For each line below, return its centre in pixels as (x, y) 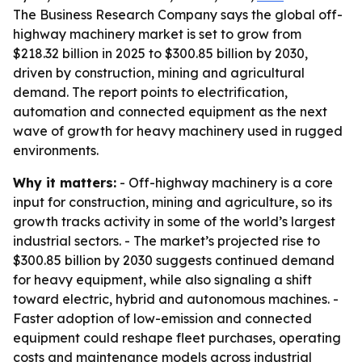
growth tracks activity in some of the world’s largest (174, 221)
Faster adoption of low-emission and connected (162, 318)
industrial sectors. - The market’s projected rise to (166, 241)
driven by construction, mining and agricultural (159, 73)
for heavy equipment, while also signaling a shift (162, 280)
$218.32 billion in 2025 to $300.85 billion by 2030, (160, 53)
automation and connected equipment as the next (170, 112)
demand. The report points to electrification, (150, 92)
